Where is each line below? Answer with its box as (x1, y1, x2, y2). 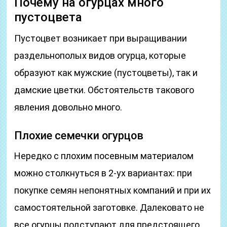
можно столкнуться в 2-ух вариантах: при (14, 168, 193, 178)
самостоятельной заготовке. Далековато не (14, 202, 205, 213)
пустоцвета (14, 10, 83, 24)
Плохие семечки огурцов (14, 129, 144, 142)
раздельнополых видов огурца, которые (14, 50, 186, 61)
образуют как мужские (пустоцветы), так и (14, 67, 198, 78)
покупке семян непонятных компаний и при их (14, 185, 211, 196)
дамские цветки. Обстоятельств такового (14, 85, 195, 95)
